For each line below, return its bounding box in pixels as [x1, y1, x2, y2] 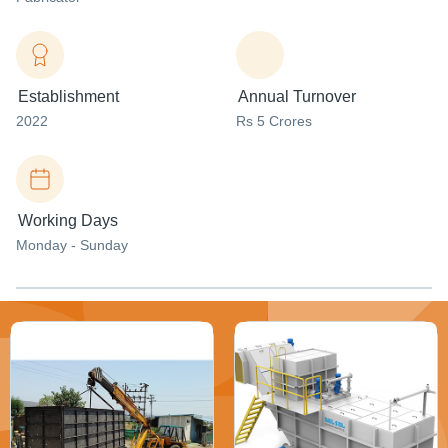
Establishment [18, 88, 119, 105]
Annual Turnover [238, 88, 356, 105]
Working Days [18, 212, 118, 229]
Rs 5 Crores [236, 113, 312, 129]
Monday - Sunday [16, 237, 128, 253]
